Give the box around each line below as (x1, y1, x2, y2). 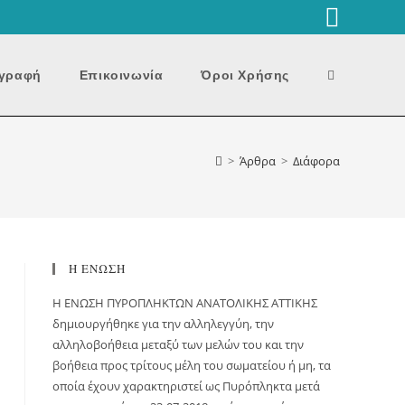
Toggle (326, 67, 364, 81)
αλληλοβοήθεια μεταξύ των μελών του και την (52, 336, 304, 353)
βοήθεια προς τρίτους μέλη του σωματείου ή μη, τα (52, 357, 331, 373)
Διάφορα (293, 153, 340, 169)
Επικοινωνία (79, 68, 164, 82)
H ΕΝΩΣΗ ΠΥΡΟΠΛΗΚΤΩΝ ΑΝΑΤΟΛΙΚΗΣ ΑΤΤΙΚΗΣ (52, 295, 317, 311)
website (326, 147, 370, 162)
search (326, 228, 365, 242)
